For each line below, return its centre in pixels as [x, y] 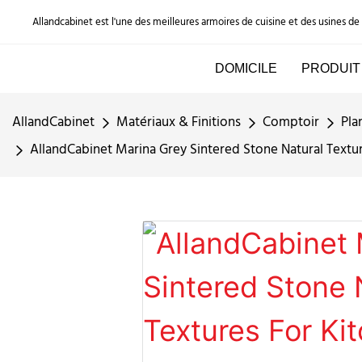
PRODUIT [330, 68]
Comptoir [291, 122]
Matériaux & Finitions [179, 122]
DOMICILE [246, 68]
